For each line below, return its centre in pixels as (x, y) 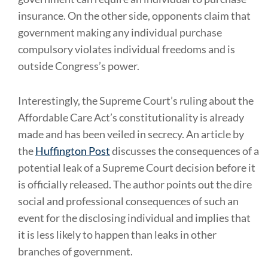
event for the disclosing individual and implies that (134, 218)
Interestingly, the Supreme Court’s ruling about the (136, 100)
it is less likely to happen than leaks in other (117, 234)
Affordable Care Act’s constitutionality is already (131, 117)
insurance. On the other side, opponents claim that (134, 16)
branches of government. (75, 251)
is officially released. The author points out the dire (135, 184)
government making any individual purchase (120, 32)
